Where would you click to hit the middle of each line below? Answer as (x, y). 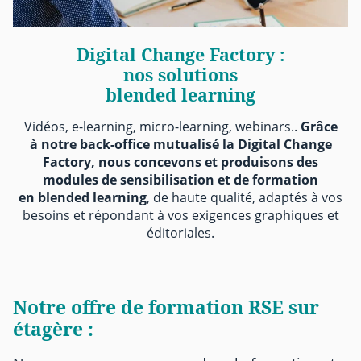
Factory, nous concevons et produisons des (180, 162)
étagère (48, 329)
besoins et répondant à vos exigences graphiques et (180, 215)
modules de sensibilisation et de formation (180, 179)
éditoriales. (180, 232)
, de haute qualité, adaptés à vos (245, 197)
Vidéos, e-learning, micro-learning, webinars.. (162, 126)
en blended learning (83, 197)
